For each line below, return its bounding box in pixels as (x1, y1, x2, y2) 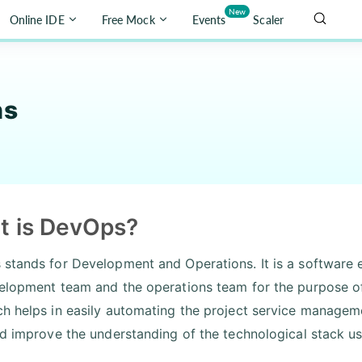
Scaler (253, 12, 284, 27)
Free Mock (101, 12, 155, 27)
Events (192, 12, 226, 27)
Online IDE (9, 12, 65, 27)
